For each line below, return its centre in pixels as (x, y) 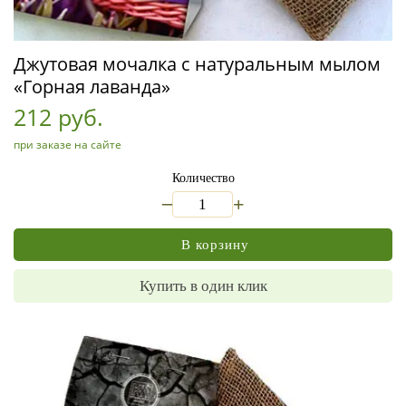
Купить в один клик (203, 286)
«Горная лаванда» (92, 87)
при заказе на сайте (68, 145)
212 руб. (58, 117)
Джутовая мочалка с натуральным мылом (197, 64)
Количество (203, 178)
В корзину (215, 244)
